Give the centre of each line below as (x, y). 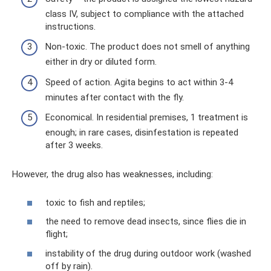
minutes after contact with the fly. (115, 97)
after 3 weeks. (74, 145)
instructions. (70, 26)
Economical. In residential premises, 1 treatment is (147, 118)
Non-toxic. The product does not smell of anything (148, 47)
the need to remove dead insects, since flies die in (146, 222)
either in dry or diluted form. (101, 62)
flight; (57, 234)
